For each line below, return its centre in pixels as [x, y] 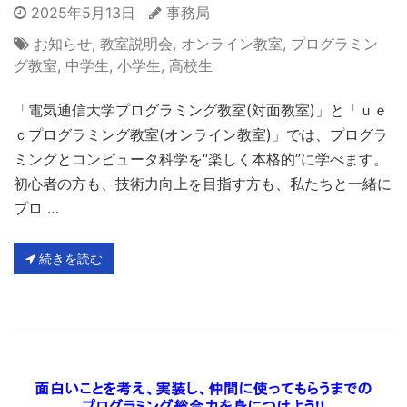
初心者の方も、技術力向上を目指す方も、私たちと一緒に [203, 183]
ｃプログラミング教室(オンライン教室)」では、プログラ [201, 134]
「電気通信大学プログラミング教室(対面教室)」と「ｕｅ [201, 109]
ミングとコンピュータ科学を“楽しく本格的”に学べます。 [201, 159]
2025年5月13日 [81, 12]
